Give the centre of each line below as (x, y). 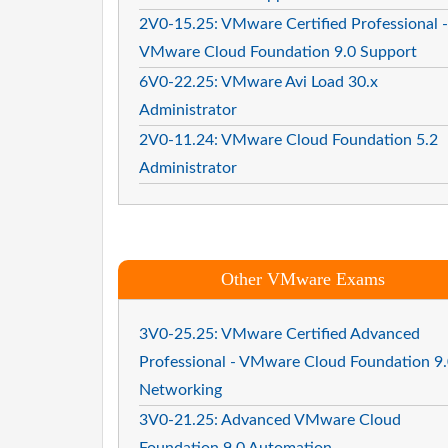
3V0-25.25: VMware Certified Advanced (279, 333)
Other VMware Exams (302, 278)
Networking (180, 389)
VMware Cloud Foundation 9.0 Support (278, 51)
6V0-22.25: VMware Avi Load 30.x (258, 81)
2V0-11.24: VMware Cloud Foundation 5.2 (288, 139)
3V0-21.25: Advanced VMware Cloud (270, 419)
